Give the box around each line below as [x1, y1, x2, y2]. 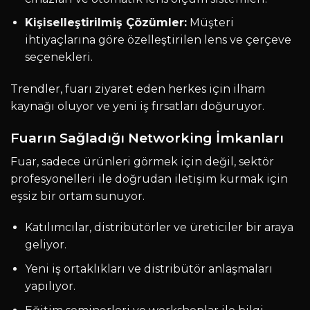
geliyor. [24, 238, 66, 252]
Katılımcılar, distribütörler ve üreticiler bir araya [24, 221, 293, 235]
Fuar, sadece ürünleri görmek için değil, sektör [10, 154, 274, 168]
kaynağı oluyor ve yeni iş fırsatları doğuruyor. [10, 100, 264, 113]
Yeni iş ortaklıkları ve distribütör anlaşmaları [24, 262, 273, 276]
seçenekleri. [24, 51, 93, 64]
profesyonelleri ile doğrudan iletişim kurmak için [10, 172, 288, 185]
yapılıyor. [24, 280, 75, 293]
